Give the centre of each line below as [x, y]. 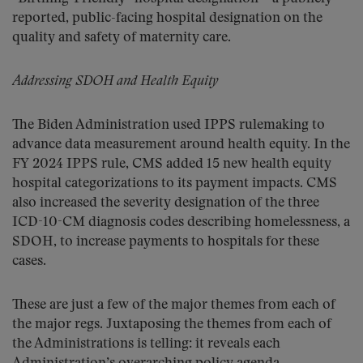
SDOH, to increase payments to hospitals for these [166, 242]
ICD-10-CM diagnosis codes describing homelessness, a [181, 222]
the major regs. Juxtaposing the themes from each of [172, 325]
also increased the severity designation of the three [166, 203]
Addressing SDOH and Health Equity [115, 81]
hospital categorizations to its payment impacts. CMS [175, 184]
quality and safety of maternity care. [122, 38]
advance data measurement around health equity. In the [181, 145]
